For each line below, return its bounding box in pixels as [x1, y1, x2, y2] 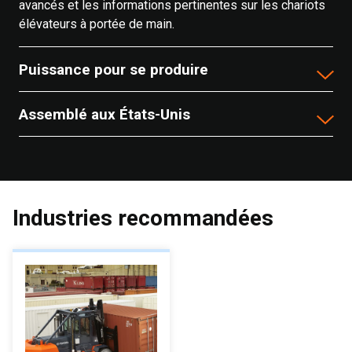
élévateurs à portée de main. [19, 16, 174, 31]
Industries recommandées [13, 205, 273, 231]
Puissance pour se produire [19, 60, 208, 79]
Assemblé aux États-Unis [19, 104, 190, 123]
